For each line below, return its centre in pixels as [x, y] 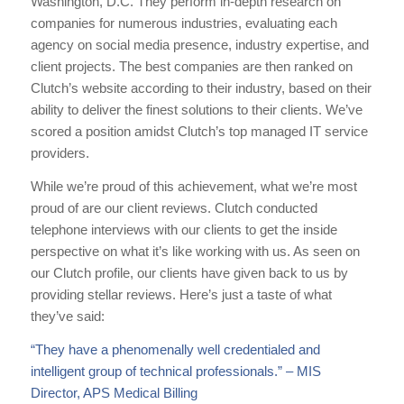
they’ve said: [67, 317]
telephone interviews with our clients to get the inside [184, 230]
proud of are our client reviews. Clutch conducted [174, 208]
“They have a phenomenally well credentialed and [175, 349]
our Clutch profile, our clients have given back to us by [189, 273]
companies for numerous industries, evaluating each [184, 23]
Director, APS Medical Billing [114, 392]
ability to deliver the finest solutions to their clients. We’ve [196, 110]
